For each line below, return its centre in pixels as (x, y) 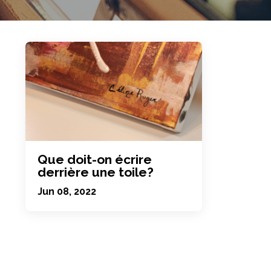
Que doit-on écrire (95, 160)
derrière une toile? (96, 172)
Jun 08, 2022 (67, 192)
